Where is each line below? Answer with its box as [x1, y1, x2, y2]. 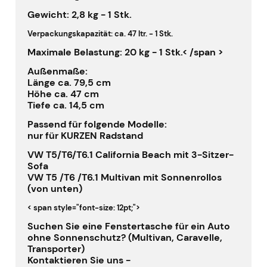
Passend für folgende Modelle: [27, 118, 167, 131]
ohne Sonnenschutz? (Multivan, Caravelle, [27, 231, 222, 244]
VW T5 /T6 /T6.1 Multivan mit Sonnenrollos [27, 171, 222, 184]
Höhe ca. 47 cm [27, 88, 99, 101]
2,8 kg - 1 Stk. [69, 8, 132, 21]
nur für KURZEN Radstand [27, 129, 143, 142]
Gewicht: [27, 8, 69, 21]
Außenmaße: [27, 65, 88, 78]
